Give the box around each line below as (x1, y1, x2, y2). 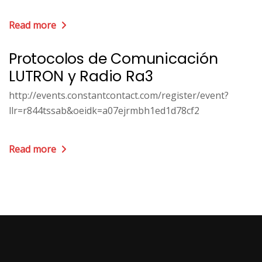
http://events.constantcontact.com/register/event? (9, 89, 229, 102)
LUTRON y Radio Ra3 (9, 66, 153, 87)
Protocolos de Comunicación (9, 49, 218, 69)
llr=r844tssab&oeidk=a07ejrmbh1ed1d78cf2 (9, 104, 199, 117)
